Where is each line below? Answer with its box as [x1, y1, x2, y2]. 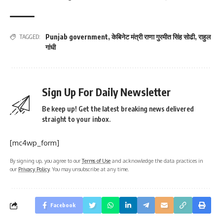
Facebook [50, 202, 75, 209]
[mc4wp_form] [10, 138, 59, 148]
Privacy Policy [18, 166, 49, 173]
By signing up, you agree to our [10, 157, 82, 164]
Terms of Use [82, 157, 110, 164]
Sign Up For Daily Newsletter [42, 85, 171, 99]
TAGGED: [19, 33, 40, 41]
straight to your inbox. [42, 115, 110, 124]
